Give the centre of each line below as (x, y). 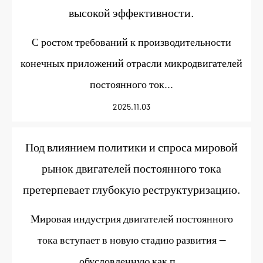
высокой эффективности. (131, 12)
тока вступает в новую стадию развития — (131, 240)
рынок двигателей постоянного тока (131, 168)
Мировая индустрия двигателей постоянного (131, 218)
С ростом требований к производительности (131, 42)
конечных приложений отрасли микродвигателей (131, 63)
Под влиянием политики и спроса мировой (131, 147)
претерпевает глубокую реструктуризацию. (131, 189)
